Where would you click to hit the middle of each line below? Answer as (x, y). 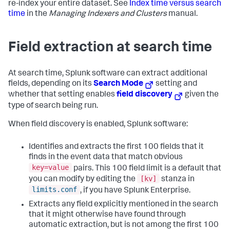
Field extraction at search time (110, 49)
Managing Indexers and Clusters (108, 15)
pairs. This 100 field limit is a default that (147, 169)
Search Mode (118, 84)
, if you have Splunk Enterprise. (135, 191)
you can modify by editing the (83, 179)
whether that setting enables (62, 95)
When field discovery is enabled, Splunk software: (98, 124)
